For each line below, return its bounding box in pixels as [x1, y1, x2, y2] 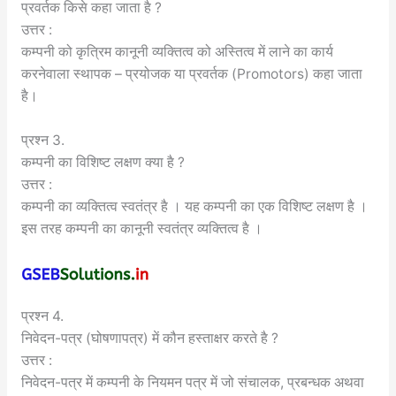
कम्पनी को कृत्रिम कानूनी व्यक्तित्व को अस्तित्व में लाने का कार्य [20, 42, 333, 60]
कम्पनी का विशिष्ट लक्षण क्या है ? [20, 153, 185, 171]
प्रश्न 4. [20, 308, 64, 325]
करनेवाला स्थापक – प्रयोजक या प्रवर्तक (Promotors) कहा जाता [20, 65, 362, 82]
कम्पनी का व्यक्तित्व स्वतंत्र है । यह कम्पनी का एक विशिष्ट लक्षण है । [20, 197, 368, 215]
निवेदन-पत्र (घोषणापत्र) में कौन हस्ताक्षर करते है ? [20, 330, 278, 347]
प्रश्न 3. [20, 131, 65, 148]
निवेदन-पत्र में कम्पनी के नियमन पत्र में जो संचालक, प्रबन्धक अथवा [20, 374, 364, 392]
